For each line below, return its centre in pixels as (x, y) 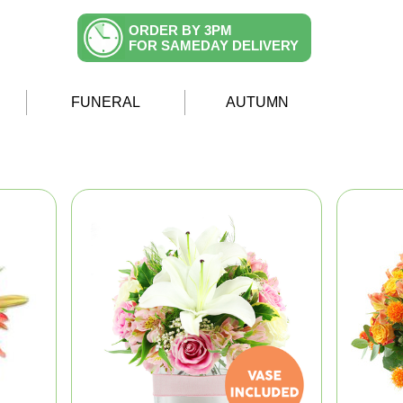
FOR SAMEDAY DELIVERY (214, 45)
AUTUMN (257, 102)
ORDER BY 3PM (180, 30)
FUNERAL (106, 102)
